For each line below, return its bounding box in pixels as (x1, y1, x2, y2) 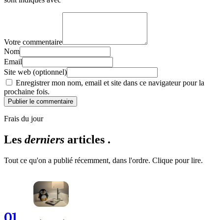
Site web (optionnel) (4, 67, 67, 76)
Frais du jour (4, 114, 43, 123)
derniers (25, 133, 64, 146)
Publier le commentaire (8, 97, 73, 105)
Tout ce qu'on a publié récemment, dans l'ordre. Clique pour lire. (4, 156, 203, 165)
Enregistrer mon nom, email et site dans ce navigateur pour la (14, 78, 204, 87)
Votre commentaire (4, 37, 62, 46)
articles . (64, 133, 110, 146)
